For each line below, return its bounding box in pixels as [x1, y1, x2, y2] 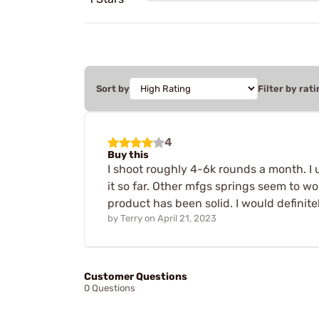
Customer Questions [84, 271, 187, 283]
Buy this [108, 148, 149, 161]
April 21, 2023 [157, 212, 216, 224]
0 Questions [84, 283, 135, 294]
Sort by [96, 83, 130, 94]
